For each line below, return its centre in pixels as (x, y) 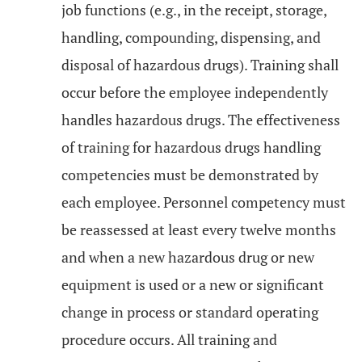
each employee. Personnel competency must (204, 202)
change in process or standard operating (190, 312)
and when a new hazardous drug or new (188, 257)
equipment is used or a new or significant (193, 284)
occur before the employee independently (195, 92)
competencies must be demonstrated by (190, 175)
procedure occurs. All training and (169, 339)
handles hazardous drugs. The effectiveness (201, 120)
